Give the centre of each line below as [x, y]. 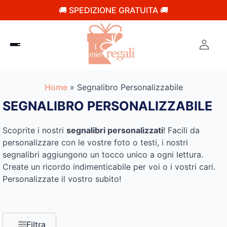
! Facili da [181, 130]
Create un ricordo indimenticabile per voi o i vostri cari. [109, 167]
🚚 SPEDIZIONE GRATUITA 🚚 [113, 10]
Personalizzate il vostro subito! [62, 179]
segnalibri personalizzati [115, 130]
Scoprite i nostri [34, 130]
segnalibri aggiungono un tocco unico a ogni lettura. [103, 155]
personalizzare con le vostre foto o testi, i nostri [95, 142]
